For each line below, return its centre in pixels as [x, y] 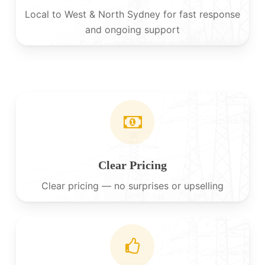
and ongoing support [132, 30]
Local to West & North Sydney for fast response [132, 14]
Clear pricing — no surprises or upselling [132, 186]
